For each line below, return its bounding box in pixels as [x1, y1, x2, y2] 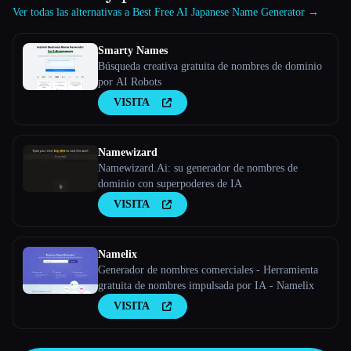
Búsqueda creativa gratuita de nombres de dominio [98, 60, 322, 73]
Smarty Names [98, 45, 168, 57]
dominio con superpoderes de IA [98, 178, 242, 190]
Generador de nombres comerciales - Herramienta [98, 264, 318, 277]
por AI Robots [98, 76, 161, 89]
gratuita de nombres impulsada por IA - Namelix [98, 280, 314, 292]
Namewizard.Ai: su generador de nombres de [98, 162, 298, 175]
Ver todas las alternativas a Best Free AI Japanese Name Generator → [13, 6, 319, 19]
